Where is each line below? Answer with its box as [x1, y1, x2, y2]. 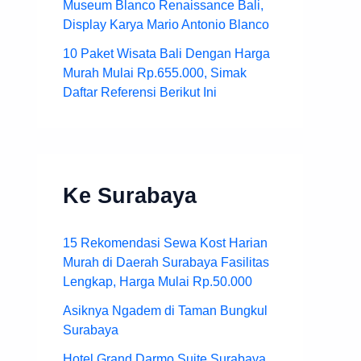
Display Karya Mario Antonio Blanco [63, 17, 269, 31]
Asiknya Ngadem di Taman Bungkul [63, 304, 268, 318]
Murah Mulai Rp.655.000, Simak [63, 65, 247, 80]
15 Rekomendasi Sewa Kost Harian [63, 236, 268, 251]
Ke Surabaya [63, 182, 197, 208]
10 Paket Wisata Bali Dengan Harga [63, 46, 270, 60]
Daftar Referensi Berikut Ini [63, 85, 217, 99]
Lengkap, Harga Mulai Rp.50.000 [63, 275, 252, 289]
